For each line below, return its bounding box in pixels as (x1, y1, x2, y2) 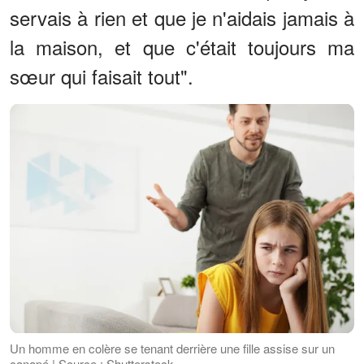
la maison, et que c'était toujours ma (10, 32, 354, 62)
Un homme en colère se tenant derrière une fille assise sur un (10, 339, 335, 357)
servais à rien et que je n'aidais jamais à (10, 3, 354, 32)
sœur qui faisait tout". (10, 62, 193, 91)
